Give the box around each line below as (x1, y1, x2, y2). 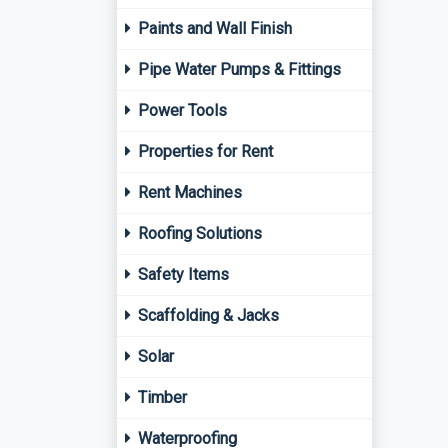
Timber (134, 388, 187, 407)
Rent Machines (134, 183, 242, 202)
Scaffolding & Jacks (134, 306, 279, 325)
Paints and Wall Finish (134, 19, 292, 38)
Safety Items (134, 265, 229, 284)
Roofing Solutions (134, 224, 262, 243)
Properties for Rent (134, 142, 273, 161)
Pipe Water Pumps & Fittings (134, 60, 341, 79)
